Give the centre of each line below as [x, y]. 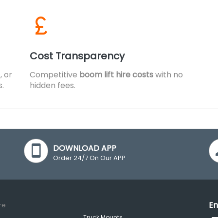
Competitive [54, 75]
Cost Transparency [77, 56]
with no [168, 75]
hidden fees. [53, 85]
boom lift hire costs [116, 75]
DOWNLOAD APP [85, 148]
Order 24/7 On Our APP [89, 158]
